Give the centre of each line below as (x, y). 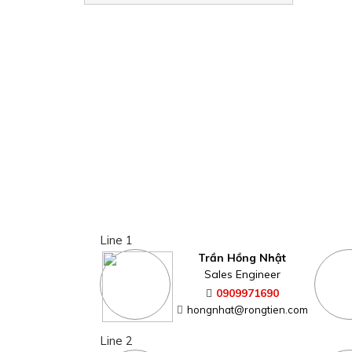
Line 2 (116, 340)
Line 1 (116, 240)
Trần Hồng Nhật (242, 257)
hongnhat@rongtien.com (247, 309)
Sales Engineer (242, 274)
